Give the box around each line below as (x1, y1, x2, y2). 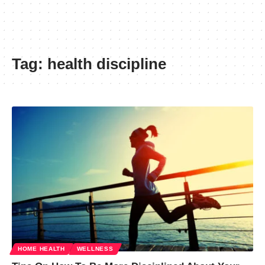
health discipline (47, 55, 166, 73)
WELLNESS (76, 245, 114, 252)
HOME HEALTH (18, 245, 65, 252)
